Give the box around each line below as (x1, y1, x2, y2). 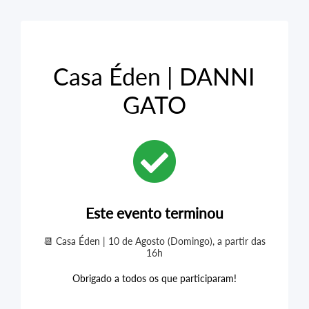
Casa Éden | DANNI (53, 62, 256, 90)
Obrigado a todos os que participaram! (72, 272, 237, 284)
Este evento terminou (85, 204, 223, 221)
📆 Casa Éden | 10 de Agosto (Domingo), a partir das (43, 235, 266, 247)
